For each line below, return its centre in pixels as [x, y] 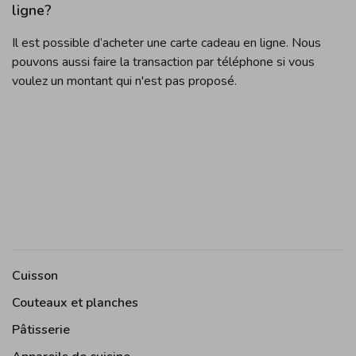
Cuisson [35, 276]
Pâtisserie [41, 330]
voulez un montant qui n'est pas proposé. [126, 81]
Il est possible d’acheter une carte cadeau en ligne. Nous [166, 43]
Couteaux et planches [75, 303]
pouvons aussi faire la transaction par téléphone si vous [163, 62]
